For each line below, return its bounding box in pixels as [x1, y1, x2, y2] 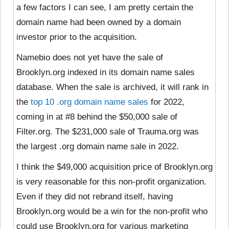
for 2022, [148, 97, 185, 107]
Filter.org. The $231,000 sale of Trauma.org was [16, 126, 199, 136]
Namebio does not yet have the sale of [16, 52, 163, 62]
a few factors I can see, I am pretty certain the [16, 2, 193, 12]
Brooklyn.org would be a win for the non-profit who [16, 206, 208, 216]
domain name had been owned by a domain [16, 17, 181, 27]
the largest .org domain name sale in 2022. [16, 141, 179, 151]
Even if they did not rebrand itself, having [16, 191, 173, 201]
